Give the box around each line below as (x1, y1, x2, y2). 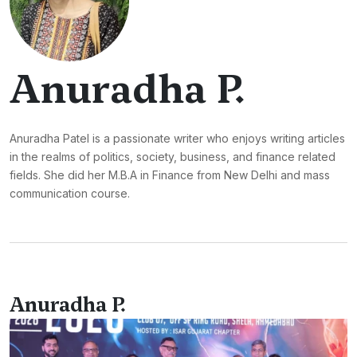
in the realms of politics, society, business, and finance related (10, 150, 335, 163)
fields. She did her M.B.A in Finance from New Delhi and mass (10, 168, 330, 182)
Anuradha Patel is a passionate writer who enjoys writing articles (10, 131, 345, 145)
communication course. (10, 186, 130, 200)
